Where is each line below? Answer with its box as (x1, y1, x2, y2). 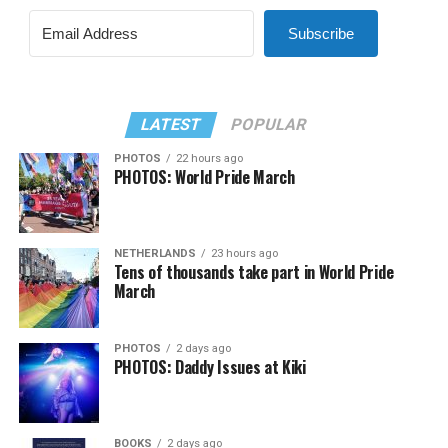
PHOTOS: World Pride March (113, 165, 295, 189)
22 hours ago (175, 152, 243, 165)
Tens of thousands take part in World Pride (113, 260, 394, 284)
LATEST (139, 115, 205, 134)
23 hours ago (210, 247, 278, 260)
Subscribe (287, 25, 354, 42)
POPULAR (229, 115, 310, 134)
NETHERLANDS (113, 247, 196, 260)
